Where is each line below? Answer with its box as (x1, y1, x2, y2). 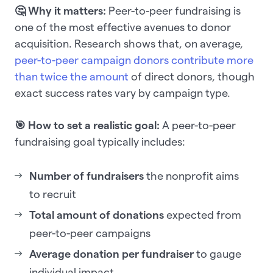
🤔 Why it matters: (15, 5, 108, 17)
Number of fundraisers (29, 170, 144, 182)
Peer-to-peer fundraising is (108, 5, 241, 17)
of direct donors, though (129, 71, 255, 83)
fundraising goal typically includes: (15, 136, 185, 148)
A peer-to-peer (162, 119, 236, 132)
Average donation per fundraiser (29, 248, 194, 260)
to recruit (29, 188, 76, 200)
